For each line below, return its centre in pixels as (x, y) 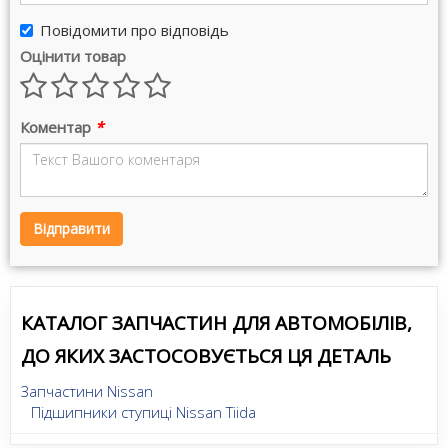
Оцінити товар (73, 55)
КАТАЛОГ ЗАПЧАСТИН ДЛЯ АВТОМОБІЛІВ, (216, 322)
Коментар (57, 126)
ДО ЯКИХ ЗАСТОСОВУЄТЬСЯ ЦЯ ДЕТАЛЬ (206, 355)
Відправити (71, 228)
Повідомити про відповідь (134, 29)
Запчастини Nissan (87, 390)
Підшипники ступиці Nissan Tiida (143, 411)
